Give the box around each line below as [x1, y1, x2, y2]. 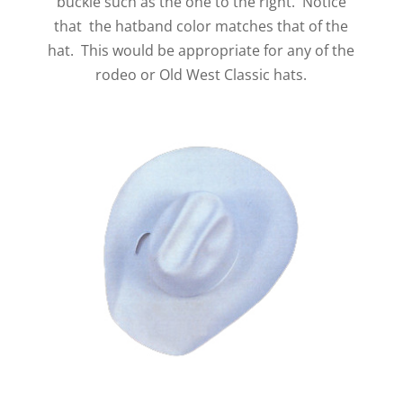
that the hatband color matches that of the [54, 16, 349, 36]
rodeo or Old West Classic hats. [95, 65, 308, 85]
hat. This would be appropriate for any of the [48, 40, 355, 60]
